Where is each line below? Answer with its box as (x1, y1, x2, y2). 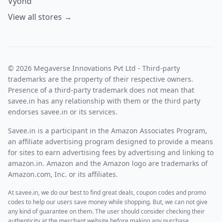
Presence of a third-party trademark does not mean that (8, 85, 194, 95)
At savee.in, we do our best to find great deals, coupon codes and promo (8, 188, 206, 197)
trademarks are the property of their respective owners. (8, 74, 193, 84)
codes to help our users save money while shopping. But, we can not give (8, 197, 208, 206)
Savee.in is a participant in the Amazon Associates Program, (8, 125, 207, 135)
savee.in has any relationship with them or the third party (8, 96, 200, 106)
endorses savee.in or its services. (8, 107, 117, 116)
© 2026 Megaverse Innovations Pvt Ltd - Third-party (8, 63, 180, 73)
